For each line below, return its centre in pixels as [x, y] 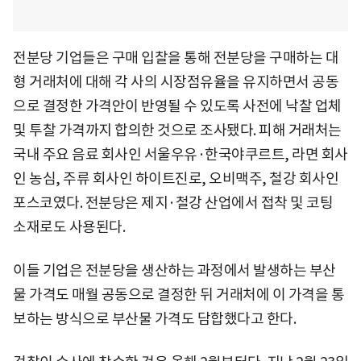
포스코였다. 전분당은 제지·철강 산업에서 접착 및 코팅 [173, 202]
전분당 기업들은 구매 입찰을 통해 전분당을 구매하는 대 [176, 57]
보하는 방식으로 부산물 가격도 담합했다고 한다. [154, 318]
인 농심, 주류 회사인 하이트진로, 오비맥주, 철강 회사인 [176, 178]
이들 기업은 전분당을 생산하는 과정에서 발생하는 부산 [174, 270]
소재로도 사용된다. [69, 226]
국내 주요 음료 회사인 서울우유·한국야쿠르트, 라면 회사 [180, 154]
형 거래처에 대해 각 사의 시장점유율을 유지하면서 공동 [176, 81]
